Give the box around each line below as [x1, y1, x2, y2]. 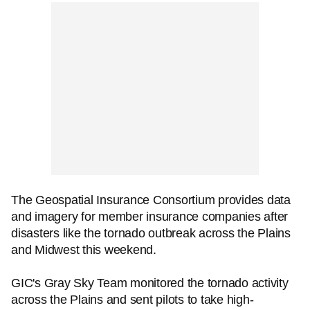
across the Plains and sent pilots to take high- [11, 293, 254, 307]
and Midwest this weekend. [11, 243, 160, 257]
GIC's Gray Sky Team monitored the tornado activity [11, 276, 289, 290]
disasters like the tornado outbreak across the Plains [11, 226, 291, 240]
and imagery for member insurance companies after [11, 210, 288, 224]
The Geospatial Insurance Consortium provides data [11, 193, 291, 207]
